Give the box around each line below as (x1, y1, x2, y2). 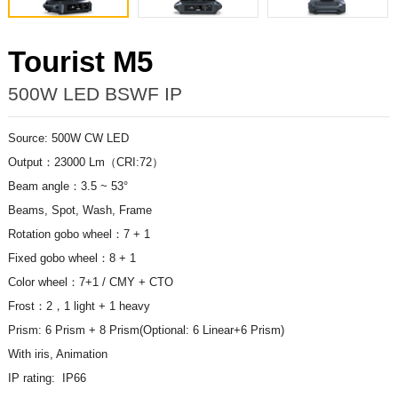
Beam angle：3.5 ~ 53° (7, 179, 128, 193)
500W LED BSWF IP (7, 84, 182, 105)
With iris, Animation (7, 346, 107, 361)
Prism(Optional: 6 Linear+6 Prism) (108, 322, 284, 337)
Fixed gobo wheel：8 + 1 (7, 251, 136, 265)
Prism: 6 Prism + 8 (7, 322, 109, 337)
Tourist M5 (7, 45, 153, 79)
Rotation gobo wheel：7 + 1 (7, 227, 150, 241)
